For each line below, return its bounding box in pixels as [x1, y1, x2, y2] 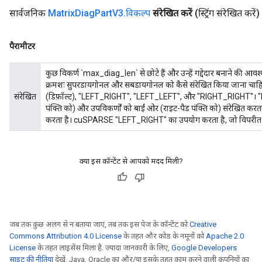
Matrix [48, 8, 75, 19]
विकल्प [126, 8, 150, 19]
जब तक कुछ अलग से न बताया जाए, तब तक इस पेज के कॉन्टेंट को [9, 220, 189, 229]
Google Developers [171, 243, 237, 252]
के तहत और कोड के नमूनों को [122, 232, 206, 240]
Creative [189, 220, 216, 229]
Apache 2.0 [206, 232, 244, 240]
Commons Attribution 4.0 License [9, 232, 122, 240]
